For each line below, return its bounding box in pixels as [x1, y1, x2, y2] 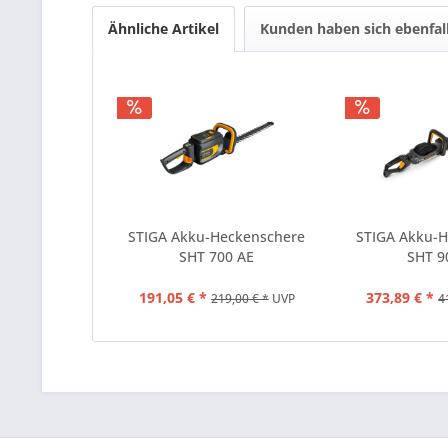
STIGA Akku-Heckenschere [128, 226, 306, 246]
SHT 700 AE [179, 246, 255, 266]
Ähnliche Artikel [108, 18, 219, 38]
